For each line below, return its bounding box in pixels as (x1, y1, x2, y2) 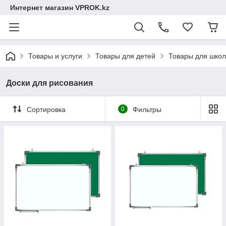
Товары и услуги (28, 52, 82, 60)
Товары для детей (95, 52, 155, 60)
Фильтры (132, 105, 161, 114)
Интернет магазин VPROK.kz (10, 4, 109, 12)
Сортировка (27, 105, 66, 114)
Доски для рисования (6, 79, 93, 87)
